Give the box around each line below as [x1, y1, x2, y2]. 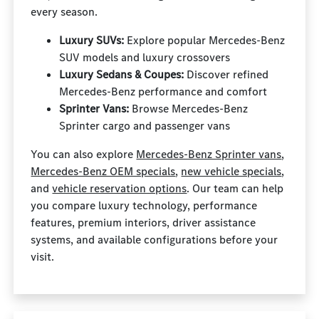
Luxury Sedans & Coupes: [59, 67, 184, 82]
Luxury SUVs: [59, 33, 125, 48]
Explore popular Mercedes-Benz [124, 33, 286, 48]
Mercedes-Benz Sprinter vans [136, 147, 282, 162]
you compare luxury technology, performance [31, 198, 258, 213]
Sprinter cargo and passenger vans [59, 118, 231, 133]
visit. [31, 249, 55, 264]
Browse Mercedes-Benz [129, 101, 249, 116]
